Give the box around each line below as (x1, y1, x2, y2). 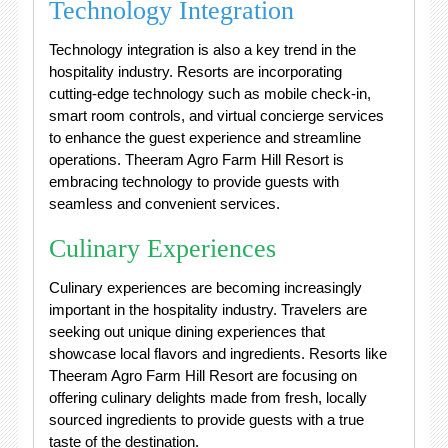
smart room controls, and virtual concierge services (48, 106, 384, 124)
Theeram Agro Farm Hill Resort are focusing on (48, 366, 357, 384)
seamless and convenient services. (48, 194, 280, 212)
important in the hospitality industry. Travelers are (48, 300, 367, 318)
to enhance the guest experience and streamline (48, 128, 361, 146)
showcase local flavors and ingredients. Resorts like (48, 344, 387, 362)
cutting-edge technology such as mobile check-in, (48, 84, 371, 102)
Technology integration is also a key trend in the (48, 40, 356, 58)
